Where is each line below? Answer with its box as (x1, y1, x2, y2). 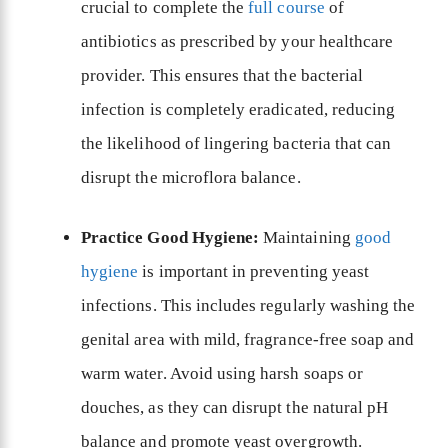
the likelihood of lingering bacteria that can (81, 134, 392, 154)
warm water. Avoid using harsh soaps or (81, 363, 363, 383)
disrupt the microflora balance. (81, 168, 305, 188)
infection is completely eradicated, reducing (81, 100, 396, 120)
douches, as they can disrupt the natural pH (81, 397, 389, 417)
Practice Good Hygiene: (81, 227, 260, 247)
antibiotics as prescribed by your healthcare (81, 32, 394, 52)
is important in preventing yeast (138, 261, 370, 281)
